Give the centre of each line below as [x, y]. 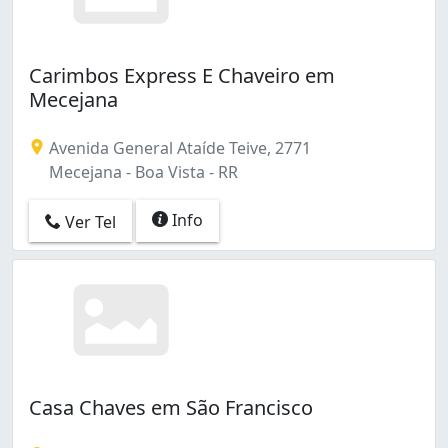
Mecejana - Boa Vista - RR [141, 172]
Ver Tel [88, 221]
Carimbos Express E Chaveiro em [182, 76]
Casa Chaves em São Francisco [171, 407]
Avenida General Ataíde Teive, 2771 [178, 148]
